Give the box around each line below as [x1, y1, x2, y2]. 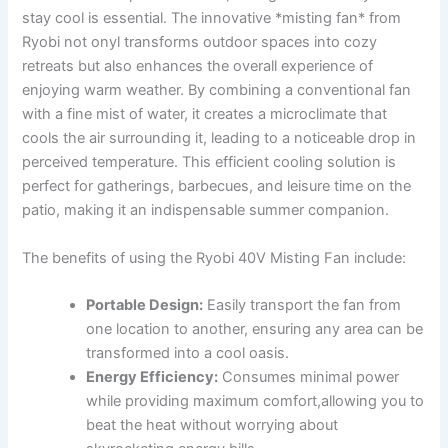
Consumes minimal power [218, 368, 400, 387]
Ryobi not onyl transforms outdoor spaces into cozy [22, 33, 378, 52]
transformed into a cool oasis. [86, 344, 290, 363]
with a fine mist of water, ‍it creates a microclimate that [22, 105, 388, 124]
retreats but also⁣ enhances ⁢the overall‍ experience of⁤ [22, 57, 374, 76]
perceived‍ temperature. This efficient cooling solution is [22, 153, 397, 172]
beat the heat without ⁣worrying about [86, 416, 339, 435]
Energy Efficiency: [86, 368, 219, 387]
